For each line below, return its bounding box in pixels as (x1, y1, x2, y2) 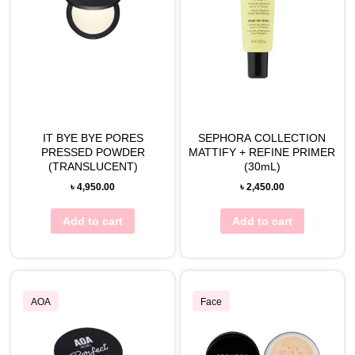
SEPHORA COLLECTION (198, 132, 326, 145)
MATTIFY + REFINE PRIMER (189, 146, 336, 159)
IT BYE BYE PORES (42, 132, 143, 145)
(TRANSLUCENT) (48, 160, 138, 174)
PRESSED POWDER (40, 146, 145, 159)
